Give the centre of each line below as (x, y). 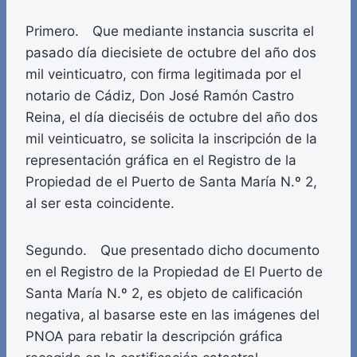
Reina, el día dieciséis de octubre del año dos (172, 118)
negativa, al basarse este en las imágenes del (173, 315)
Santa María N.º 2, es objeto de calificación (164, 294)
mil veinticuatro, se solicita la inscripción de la (171, 139)
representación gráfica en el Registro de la (161, 161)
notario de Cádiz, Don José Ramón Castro (160, 96)
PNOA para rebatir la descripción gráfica (154, 337)
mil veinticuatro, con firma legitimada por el (163, 75)
